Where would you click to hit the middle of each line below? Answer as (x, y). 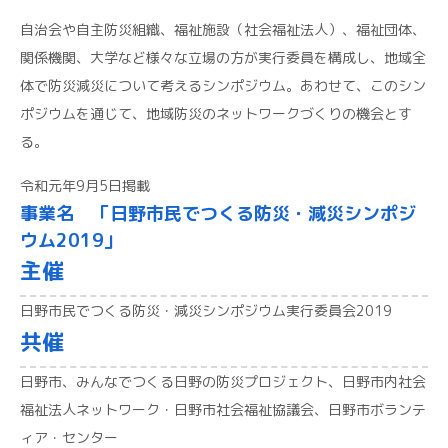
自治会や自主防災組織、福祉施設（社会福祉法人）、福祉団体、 (223, 29)
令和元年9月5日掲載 (85, 185)
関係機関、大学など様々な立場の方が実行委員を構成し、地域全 (223, 57)
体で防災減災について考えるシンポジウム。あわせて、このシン (223, 85)
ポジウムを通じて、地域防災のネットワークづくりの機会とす (216, 113)
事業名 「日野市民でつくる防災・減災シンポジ (218, 213)
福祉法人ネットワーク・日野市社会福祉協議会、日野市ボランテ (223, 409)
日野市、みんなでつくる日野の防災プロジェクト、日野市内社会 (223, 381)
